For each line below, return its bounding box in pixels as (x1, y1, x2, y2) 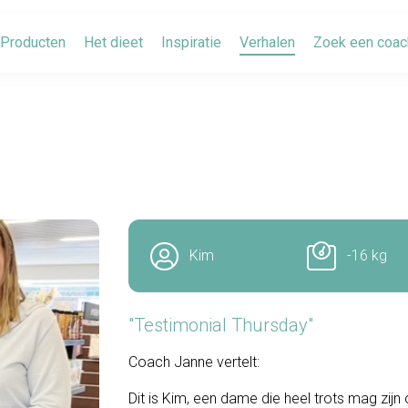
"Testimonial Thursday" (127, 314, 313, 336)
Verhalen (240, 34, 295, 51)
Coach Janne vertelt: (127, 353, 260, 371)
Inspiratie (161, 34, 221, 51)
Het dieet (84, 34, 143, 51)
